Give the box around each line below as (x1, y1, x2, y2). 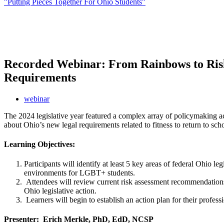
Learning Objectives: (4, 139, 75, 148)
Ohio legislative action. (24, 186, 96, 195)
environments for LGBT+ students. (24, 168, 135, 177)
